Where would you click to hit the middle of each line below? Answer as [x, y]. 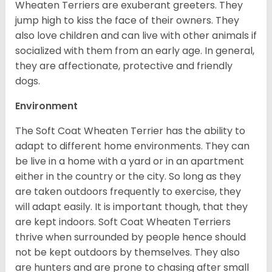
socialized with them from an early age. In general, [135, 51]
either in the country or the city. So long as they [128, 177]
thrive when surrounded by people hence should [131, 237]
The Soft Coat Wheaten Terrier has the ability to [130, 131]
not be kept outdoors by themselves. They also [127, 253]
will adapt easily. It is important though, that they [131, 207]
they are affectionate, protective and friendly [124, 66]
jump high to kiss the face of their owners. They [127, 21]
